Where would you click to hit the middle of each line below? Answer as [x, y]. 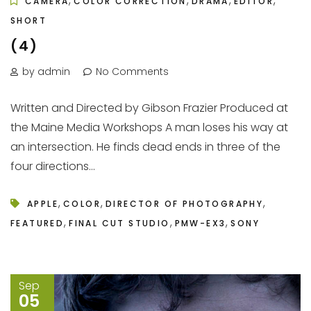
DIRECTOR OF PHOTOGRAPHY [185, 203]
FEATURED [37, 223]
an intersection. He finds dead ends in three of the [145, 146]
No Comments [132, 71]
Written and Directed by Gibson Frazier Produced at [149, 108]
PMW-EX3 [200, 223]
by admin [46, 71]
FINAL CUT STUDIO [119, 223]
